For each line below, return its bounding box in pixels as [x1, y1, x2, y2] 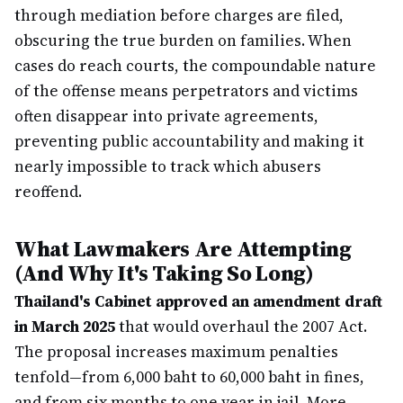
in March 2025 [14, 316, 115, 337]
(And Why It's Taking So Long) [14, 258, 314, 288]
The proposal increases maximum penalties [14, 341, 338, 363]
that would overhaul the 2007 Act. [115, 316, 367, 337]
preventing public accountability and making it [14, 130, 364, 152]
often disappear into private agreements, [14, 105, 318, 127]
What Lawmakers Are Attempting [14, 234, 352, 264]
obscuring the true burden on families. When [14, 30, 352, 51]
